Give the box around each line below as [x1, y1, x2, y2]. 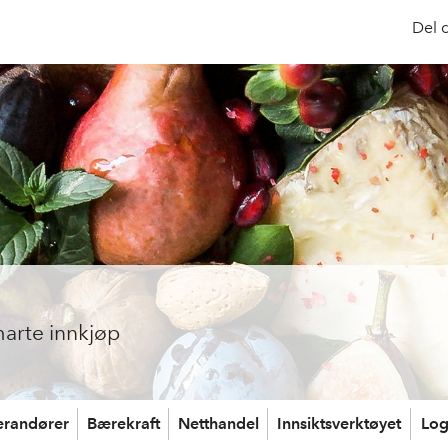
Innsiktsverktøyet [277, 414, 401, 433]
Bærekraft [86, 414, 160, 433]
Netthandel [177, 414, 259, 433]
